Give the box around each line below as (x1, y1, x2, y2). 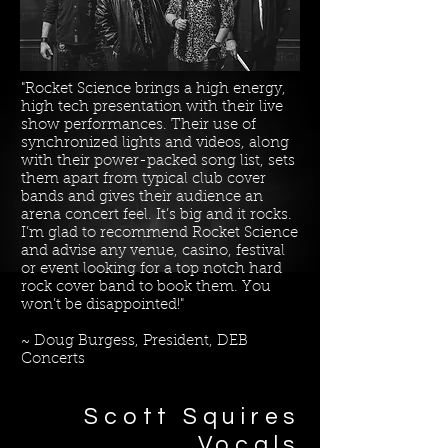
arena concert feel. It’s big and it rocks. (21, 208, 292, 223)
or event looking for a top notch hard (21, 262, 282, 277)
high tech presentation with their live (21, 100, 283, 115)
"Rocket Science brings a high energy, (21, 82, 286, 97)
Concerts (21, 352, 85, 367)
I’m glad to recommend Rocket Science (21, 226, 298, 241)
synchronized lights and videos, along (21, 136, 289, 151)
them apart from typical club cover (21, 172, 266, 187)
